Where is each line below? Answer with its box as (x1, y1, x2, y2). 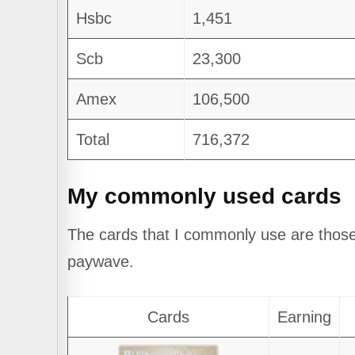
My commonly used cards (67, 184, 342, 209)
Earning (277, 307, 331, 326)
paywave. (67, 252, 134, 270)
